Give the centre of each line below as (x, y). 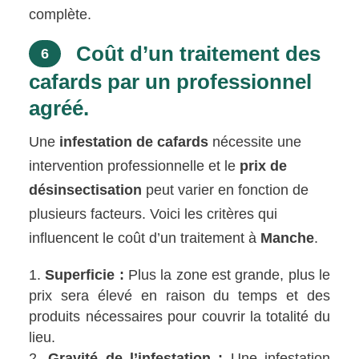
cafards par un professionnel (171, 81)
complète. (61, 14)
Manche (288, 238)
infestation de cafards (134, 141)
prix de (264, 165)
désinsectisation (86, 190)
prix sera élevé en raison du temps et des (179, 295)
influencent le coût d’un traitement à (145, 238)
